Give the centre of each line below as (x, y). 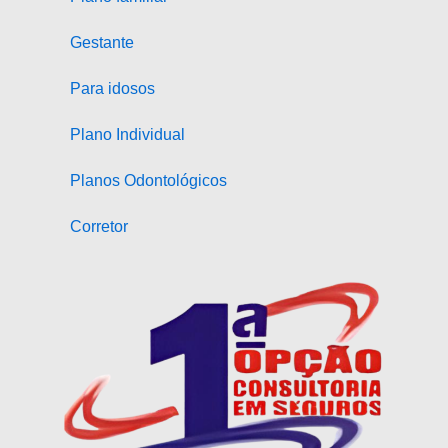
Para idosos (112, 89)
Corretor (99, 227)
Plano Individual (127, 135)
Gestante (102, 43)
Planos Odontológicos (148, 181)
